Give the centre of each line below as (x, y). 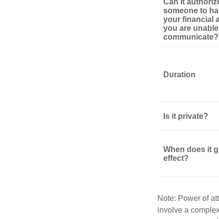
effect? (176, 158)
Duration (179, 74)
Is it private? (186, 116)
